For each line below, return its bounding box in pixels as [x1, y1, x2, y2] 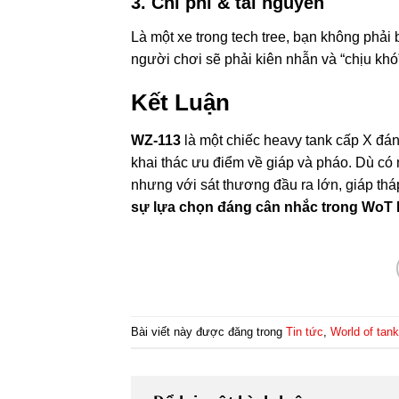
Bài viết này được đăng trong [131, 324, 286, 338]
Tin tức [286, 324, 323, 338]
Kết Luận [131, 90, 230, 116]
